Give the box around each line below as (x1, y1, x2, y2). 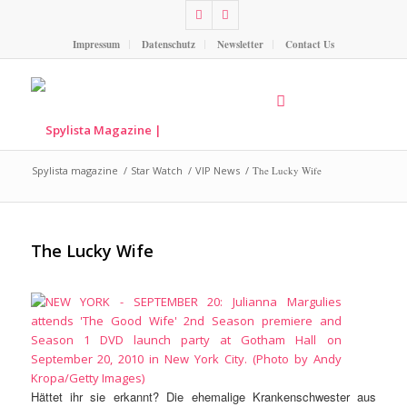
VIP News (194, 164, 240, 177)
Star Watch (130, 164, 183, 177)
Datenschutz (141, 37, 195, 52)
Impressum (72, 37, 120, 52)
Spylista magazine (31, 164, 118, 177)
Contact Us (284, 37, 334, 52)
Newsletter (216, 37, 263, 52)
